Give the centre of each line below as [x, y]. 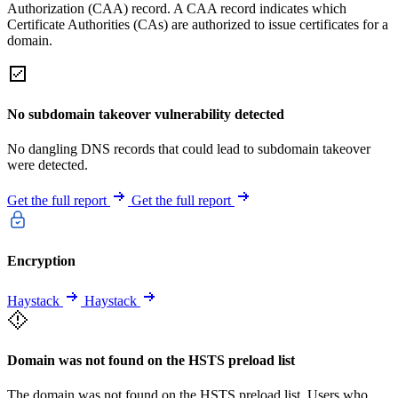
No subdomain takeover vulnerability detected [146, 115]
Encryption [41, 260]
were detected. [48, 165]
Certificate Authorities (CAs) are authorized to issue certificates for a [198, 24]
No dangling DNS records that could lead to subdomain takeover [189, 149]
